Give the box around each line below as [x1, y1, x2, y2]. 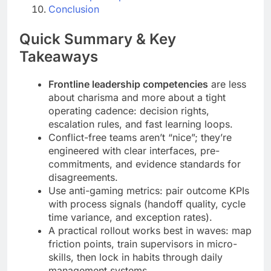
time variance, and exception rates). [48, 211, 212, 224]
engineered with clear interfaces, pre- [48, 145, 220, 157]
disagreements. [48, 171, 118, 184]
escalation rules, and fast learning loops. [48, 118, 233, 131]
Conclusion [48, 3, 99, 16]
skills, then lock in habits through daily [48, 251, 223, 264]
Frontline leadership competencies [48, 78, 208, 91]
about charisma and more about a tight [48, 91, 226, 104]
